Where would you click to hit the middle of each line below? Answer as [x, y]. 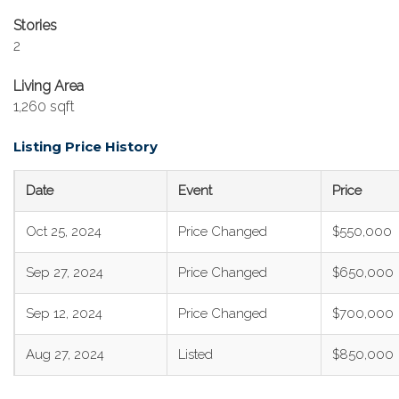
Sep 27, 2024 [65, 273]
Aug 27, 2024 [65, 354]
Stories [35, 25]
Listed [195, 354]
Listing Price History [85, 147]
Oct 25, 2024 [64, 232]
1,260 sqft [44, 106]
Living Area [49, 86]
